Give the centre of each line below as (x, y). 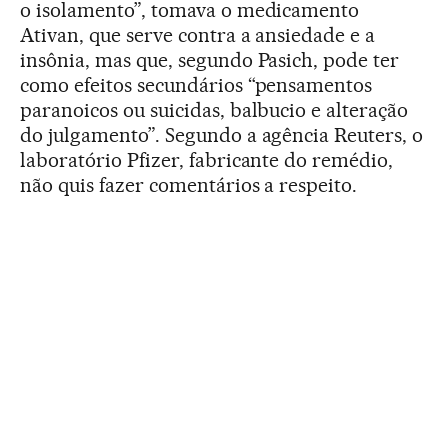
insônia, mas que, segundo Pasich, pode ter (210, 60)
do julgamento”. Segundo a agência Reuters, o (222, 135)
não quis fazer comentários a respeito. (189, 185)
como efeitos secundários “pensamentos (196, 85)
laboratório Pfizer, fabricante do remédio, (207, 160)
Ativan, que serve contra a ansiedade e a (198, 35)
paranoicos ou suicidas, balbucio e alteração (214, 110)
